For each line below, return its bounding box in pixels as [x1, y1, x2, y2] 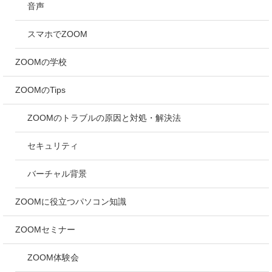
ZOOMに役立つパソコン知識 [15, 196, 126, 206]
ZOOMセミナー [15, 224, 75, 234]
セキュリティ [27, 140, 78, 151]
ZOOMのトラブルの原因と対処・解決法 [27, 112, 181, 123]
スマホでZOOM [27, 29, 87, 39]
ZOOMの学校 [15, 56, 67, 67]
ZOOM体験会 [27, 252, 79, 262]
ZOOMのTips [15, 84, 66, 95]
